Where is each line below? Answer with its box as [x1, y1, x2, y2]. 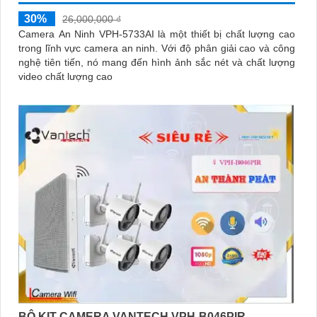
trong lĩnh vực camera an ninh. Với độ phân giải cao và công [18, 42, 161, 54]
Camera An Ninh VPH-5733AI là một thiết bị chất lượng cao [18, 28, 295, 40]
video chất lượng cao [18, 71, 113, 83]
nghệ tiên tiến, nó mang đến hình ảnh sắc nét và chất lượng [18, 57, 295, 69]
